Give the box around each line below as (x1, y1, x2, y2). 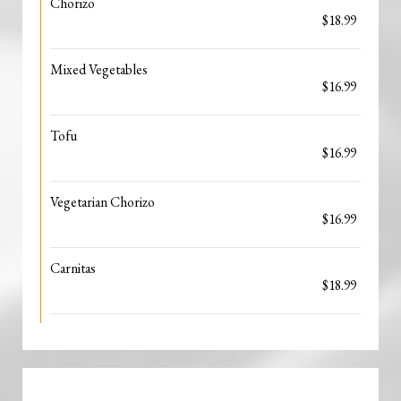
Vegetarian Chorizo (50, 192, 155, 211)
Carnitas (50, 259, 96, 277)
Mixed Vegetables (50, 60, 148, 79)
